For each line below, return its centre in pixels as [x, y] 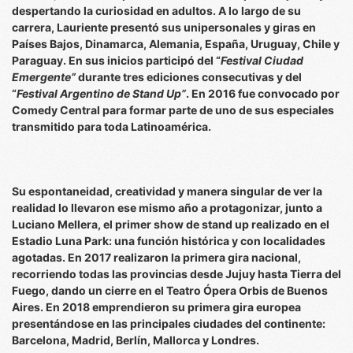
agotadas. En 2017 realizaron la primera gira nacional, [156, 257]
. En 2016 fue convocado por [263, 93]
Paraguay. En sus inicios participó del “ [116, 60]
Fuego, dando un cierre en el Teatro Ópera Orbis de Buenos [170, 290]
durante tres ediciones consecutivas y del [189, 77]
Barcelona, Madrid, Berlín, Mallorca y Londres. [136, 340]
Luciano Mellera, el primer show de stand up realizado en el [171, 224]
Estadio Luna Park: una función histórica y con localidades [169, 241]
